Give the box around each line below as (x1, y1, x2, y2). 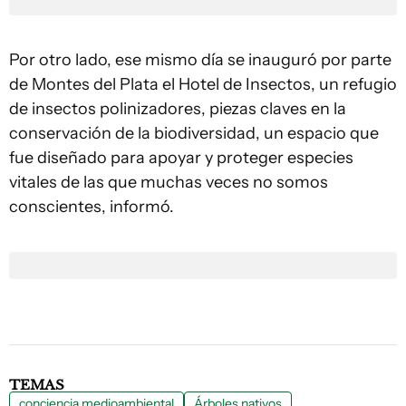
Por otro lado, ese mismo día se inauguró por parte (9, 50, 391, 70)
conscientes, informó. (9, 197, 174, 217)
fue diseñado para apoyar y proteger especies (9, 148, 353, 168)
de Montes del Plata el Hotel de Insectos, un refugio (9, 74, 397, 94)
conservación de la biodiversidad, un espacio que (9, 123, 379, 143)
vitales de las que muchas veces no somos (9, 172, 328, 192)
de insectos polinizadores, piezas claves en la (9, 99, 346, 119)
